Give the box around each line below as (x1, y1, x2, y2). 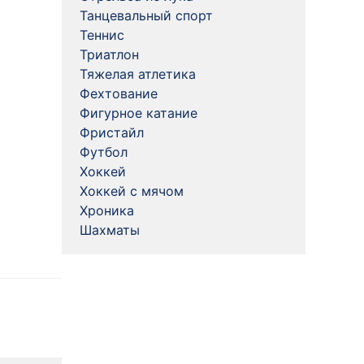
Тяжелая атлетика (80, 66, 196, 82)
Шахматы (80, 222, 140, 238)
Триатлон (80, 46, 139, 63)
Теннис (80, 27, 124, 43)
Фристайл (80, 124, 144, 141)
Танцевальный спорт (80, 7, 213, 24)
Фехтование (80, 85, 158, 102)
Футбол (80, 144, 128, 160)
